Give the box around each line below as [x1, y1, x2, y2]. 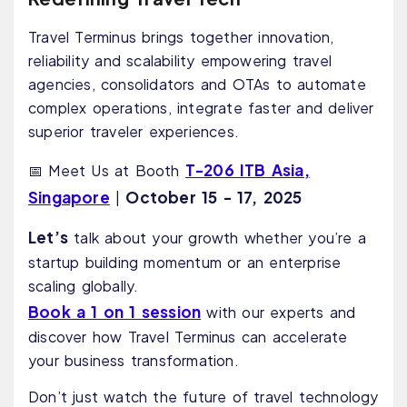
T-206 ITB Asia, [184, 160, 310, 181]
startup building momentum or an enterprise [28, 253, 342, 273]
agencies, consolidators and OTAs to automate [28, 74, 366, 94]
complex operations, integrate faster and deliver [28, 98, 374, 118]
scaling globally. [28, 276, 139, 296]
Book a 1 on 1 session [28, 302, 202, 323]
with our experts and [201, 303, 356, 323]
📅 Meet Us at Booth [28, 161, 185, 181]
